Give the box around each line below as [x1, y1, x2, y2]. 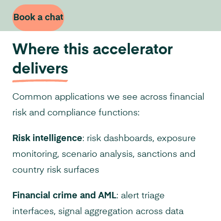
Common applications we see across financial [12, 93, 204, 102]
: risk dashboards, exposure [82, 134, 196, 144]
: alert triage [116, 191, 165, 201]
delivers [12, 62, 68, 77]
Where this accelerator [12, 43, 173, 58]
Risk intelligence [12, 134, 82, 144]
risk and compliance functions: [12, 109, 140, 118]
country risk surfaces [12, 166, 99, 175]
